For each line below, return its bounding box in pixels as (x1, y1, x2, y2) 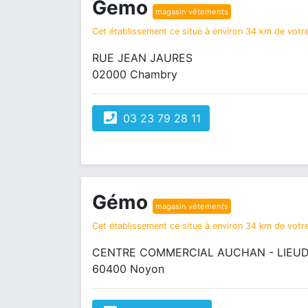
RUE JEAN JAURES (92, 51, 192, 65)
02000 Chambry (92, 67, 177, 81)
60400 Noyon (92, 262, 164, 276)
